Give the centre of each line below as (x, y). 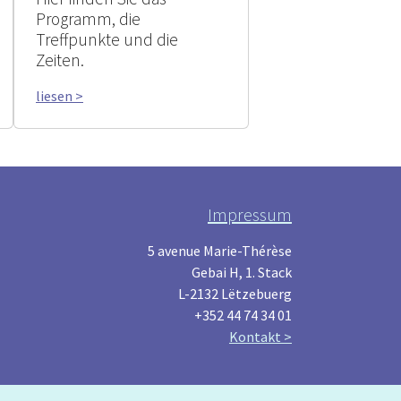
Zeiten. (60, 60)
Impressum (250, 214)
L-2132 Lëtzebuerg (235, 294)
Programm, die (88, 19)
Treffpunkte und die (107, 39)
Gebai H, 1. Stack (242, 272)
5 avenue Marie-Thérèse (220, 251)
